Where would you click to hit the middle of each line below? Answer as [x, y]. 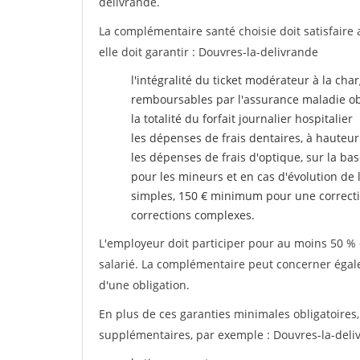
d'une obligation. [144, 285]
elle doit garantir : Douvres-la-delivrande [209, 52]
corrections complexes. [193, 215]
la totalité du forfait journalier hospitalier [242, 119]
